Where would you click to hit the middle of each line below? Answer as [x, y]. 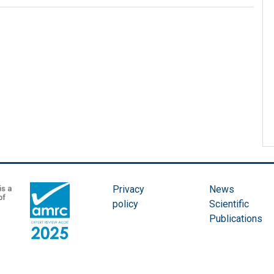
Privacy [128, 190]
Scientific [229, 204]
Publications [236, 219]
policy [125, 204]
